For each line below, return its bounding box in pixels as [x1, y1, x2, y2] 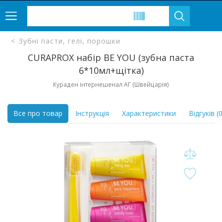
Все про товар [13, 109, 62, 118]
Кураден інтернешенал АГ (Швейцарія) [53, 80, 169, 88]
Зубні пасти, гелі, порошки [19, 36, 120, 46]
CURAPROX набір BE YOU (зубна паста [28, 52, 194, 63]
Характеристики [122, 109, 176, 118]
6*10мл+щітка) [78, 64, 144, 76]
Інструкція [75, 109, 109, 118]
